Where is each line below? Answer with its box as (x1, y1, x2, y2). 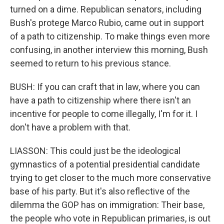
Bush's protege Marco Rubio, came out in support (10, 17, 204, 28)
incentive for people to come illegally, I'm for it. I (10, 108, 197, 119)
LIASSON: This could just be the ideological (10, 145, 180, 156)
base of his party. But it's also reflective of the (10, 186, 190, 196)
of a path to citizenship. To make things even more (10, 31, 210, 41)
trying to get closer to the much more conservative (10, 172, 211, 183)
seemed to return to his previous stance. (10, 58, 171, 68)
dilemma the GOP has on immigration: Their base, (10, 199, 204, 210)
